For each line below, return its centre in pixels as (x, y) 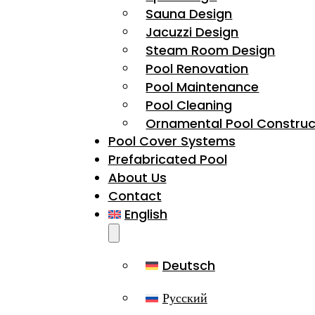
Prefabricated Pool (167, 160)
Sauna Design (189, 13)
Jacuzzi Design (192, 32)
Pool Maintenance (202, 86)
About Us (137, 178)
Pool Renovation (197, 68)
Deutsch (188, 265)
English (146, 214)
